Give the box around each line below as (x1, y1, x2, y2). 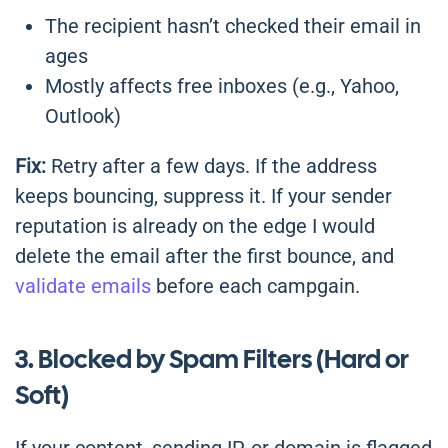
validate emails (15, 274, 151, 299)
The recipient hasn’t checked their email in (45, 14, 421, 39)
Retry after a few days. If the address (46, 154, 377, 179)
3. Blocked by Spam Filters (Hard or (15, 342, 409, 377)
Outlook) (45, 104, 121, 129)
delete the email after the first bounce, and (15, 244, 394, 269)
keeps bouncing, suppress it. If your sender (15, 184, 392, 209)
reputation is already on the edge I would (15, 214, 375, 239)
